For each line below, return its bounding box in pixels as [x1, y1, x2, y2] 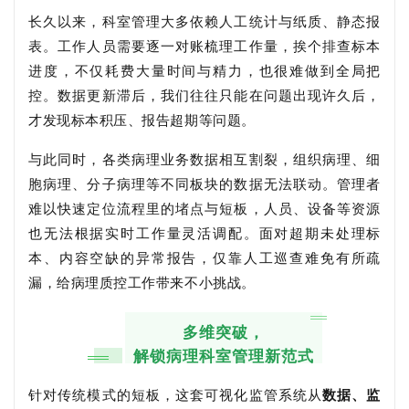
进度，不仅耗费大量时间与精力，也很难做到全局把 [28, 60, 381, 79]
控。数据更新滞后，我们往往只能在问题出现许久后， [28, 85, 381, 104]
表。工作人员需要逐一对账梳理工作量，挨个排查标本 [28, 36, 381, 55]
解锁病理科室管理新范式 [133, 344, 315, 366]
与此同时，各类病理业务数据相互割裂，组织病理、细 [28, 149, 381, 168]
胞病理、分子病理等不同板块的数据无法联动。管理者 [28, 173, 381, 193]
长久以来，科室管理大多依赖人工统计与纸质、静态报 [28, 11, 381, 30]
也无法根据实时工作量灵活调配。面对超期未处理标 [28, 223, 381, 242]
